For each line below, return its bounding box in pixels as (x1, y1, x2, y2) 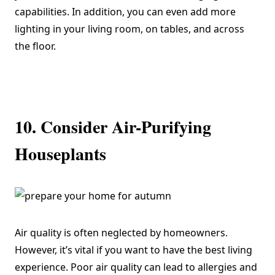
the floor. (15, 39, 56, 53)
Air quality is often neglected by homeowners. (15, 225, 228, 239)
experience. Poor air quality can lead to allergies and (15, 260, 257, 274)
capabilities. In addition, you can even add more (15, 4, 236, 18)
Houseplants (15, 141, 106, 166)
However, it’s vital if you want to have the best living (15, 242, 252, 257)
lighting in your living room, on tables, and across (15, 21, 244, 36)
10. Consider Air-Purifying (15, 114, 211, 139)
